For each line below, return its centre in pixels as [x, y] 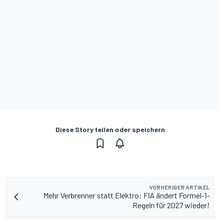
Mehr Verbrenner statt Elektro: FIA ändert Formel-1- [126, 195]
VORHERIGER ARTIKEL [179, 187]
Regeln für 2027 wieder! [171, 205]
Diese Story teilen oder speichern [110, 130]
